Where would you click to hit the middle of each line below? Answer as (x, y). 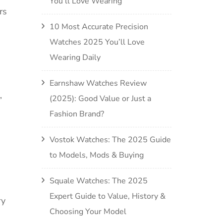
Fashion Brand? (77, 114)
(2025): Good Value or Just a (100, 99)
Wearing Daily (75, 57)
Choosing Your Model (88, 212)
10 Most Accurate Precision (99, 27)
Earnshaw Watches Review (98, 83)
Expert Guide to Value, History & (107, 196)
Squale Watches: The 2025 (98, 181)
